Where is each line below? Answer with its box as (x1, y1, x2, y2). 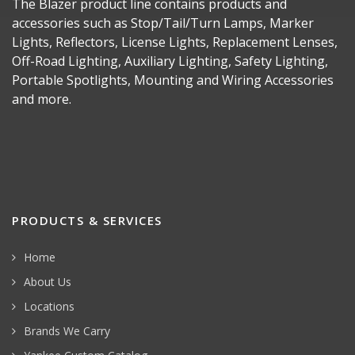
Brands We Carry (24, 323, 110, 338)
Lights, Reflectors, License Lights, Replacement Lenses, (12, 32, 338, 51)
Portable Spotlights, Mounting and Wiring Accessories (12, 71, 334, 89)
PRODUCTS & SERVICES (12, 212, 162, 228)
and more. (12, 90, 71, 108)
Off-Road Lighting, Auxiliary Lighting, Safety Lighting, (12, 52, 328, 70)
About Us (24, 273, 71, 289)
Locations (24, 298, 74, 314)
